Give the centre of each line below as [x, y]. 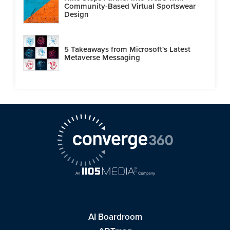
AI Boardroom [115, 217]
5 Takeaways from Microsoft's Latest [127, 49]
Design [76, 14]
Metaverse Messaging [102, 57]
